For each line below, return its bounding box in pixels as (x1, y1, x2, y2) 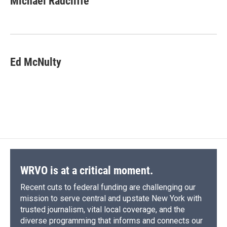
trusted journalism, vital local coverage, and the (20, 205, 185, 215)
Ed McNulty (10, 56, 61, 69)
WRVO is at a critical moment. (20, 164, 153, 177)
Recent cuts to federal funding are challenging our (20, 182, 196, 193)
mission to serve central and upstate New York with (20, 194, 202, 204)
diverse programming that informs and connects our (20, 216, 203, 226)
